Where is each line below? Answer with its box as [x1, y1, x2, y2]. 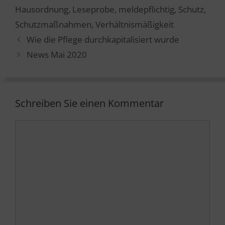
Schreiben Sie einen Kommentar [15, 96, 164, 110]
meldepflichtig [119, 4, 174, 16]
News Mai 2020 [27, 49, 87, 61]
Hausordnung [15, 4, 68, 16]
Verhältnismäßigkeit [95, 19, 174, 31]
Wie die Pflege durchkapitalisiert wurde [27, 34, 180, 46]
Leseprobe [72, 4, 115, 16]
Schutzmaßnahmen [15, 19, 91, 31]
